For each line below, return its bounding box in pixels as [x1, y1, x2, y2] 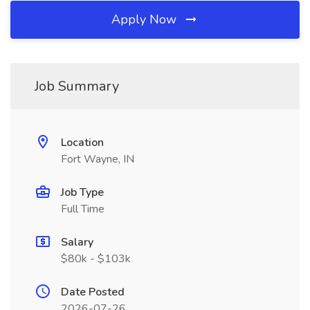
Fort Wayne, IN [61, 152, 134, 167]
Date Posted [61, 284, 125, 300]
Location [61, 135, 104, 150]
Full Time [61, 201, 104, 217]
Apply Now [111, 11, 180, 28]
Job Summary [35, 77, 119, 95]
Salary [61, 235, 93, 250]
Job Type [61, 185, 104, 200]
